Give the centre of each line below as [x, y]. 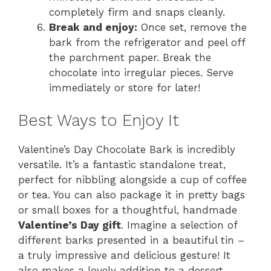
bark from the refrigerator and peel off [147, 42]
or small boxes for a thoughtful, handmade [128, 210]
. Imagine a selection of [179, 225]
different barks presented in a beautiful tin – [131, 240]
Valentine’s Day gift [70, 225]
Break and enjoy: [93, 27]
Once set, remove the [192, 27]
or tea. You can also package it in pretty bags [132, 195]
